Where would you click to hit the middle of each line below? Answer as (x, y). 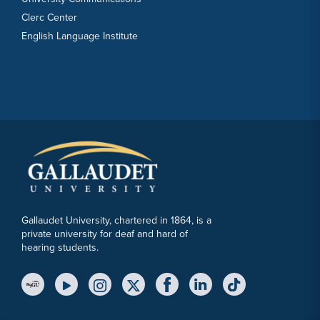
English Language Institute (80, 36)
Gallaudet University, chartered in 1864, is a (116, 221)
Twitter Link (161, 292)
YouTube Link (99, 292)
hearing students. (60, 248)
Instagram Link (135, 292)
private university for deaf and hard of (105, 234)
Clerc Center (49, 17)
